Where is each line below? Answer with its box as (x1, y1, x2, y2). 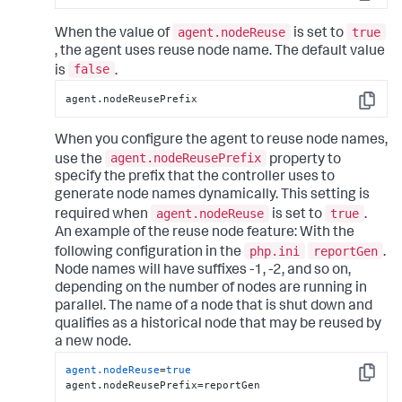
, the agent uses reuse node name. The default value (54, 44, 385, 59)
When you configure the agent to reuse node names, (54, 133, 388, 148)
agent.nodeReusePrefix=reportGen (66, 379, 261, 392)
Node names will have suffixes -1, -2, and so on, (54, 263, 351, 278)
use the (54, 153, 105, 168)
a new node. (54, 335, 131, 350)
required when (54, 208, 151, 223)
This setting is (280, 188, 370, 204)
